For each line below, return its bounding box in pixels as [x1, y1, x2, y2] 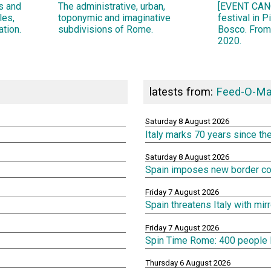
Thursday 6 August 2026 [145, 258, 230, 267]
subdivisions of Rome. [58, 23, 153, 35]
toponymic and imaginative [58, 11, 171, 24]
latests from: [149, 85, 216, 99]
